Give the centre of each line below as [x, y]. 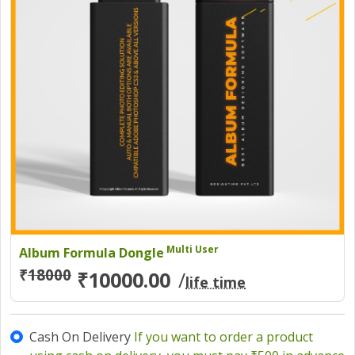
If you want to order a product [223, 337]
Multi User [191, 250]
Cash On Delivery [82, 337]
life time [216, 282]
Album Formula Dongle [92, 253]
